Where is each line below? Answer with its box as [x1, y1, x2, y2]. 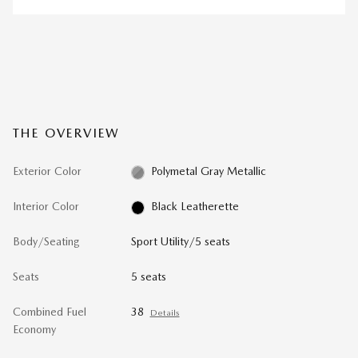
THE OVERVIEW [13, 125, 121, 141]
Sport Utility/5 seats [130, 235, 230, 249]
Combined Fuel [13, 305, 86, 319]
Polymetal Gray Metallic [151, 165, 267, 178]
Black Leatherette [151, 200, 240, 213]
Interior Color [13, 200, 79, 213]
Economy [13, 323, 56, 336]
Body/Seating [13, 235, 80, 249]
